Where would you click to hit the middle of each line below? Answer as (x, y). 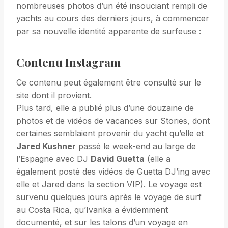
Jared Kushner (46, 146)
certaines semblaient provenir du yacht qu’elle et (110, 134)
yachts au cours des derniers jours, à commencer (113, 19)
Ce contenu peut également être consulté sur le (109, 83)
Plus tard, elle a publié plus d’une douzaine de (105, 108)
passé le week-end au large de (136, 146)
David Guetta (118, 159)
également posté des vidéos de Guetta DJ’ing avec (113, 172)
